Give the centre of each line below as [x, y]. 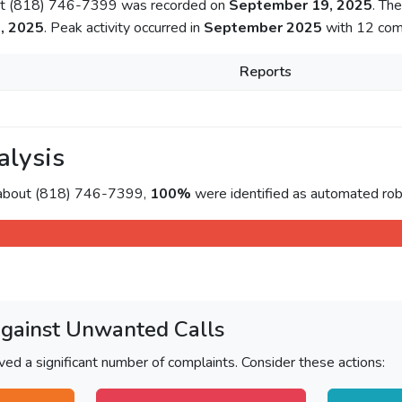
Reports [265, 72]
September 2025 [262, 28]
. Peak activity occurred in [123, 28]
